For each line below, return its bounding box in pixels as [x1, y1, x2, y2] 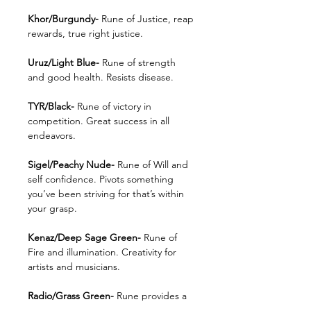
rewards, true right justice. [28, 27, 143, 40]
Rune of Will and [117, 158, 188, 171]
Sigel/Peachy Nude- [28, 158, 117, 171]
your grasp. [28, 202, 77, 215]
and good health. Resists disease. [28, 71, 174, 83]
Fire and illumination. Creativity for [28, 246, 176, 258]
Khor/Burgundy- [28, 12, 99, 25]
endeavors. [28, 129, 76, 142]
